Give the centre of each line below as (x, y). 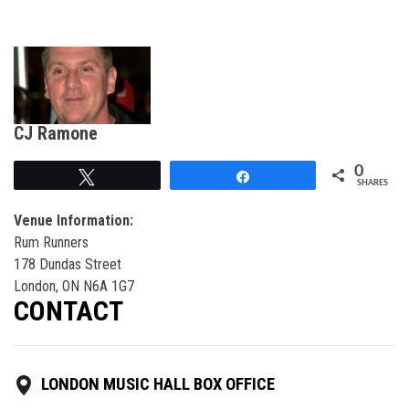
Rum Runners (51, 242)
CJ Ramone (56, 133)
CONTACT (68, 310)
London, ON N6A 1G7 (74, 286)
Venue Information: (73, 220)
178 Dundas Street (68, 264)
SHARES (372, 183)
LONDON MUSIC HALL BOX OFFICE (158, 384)
